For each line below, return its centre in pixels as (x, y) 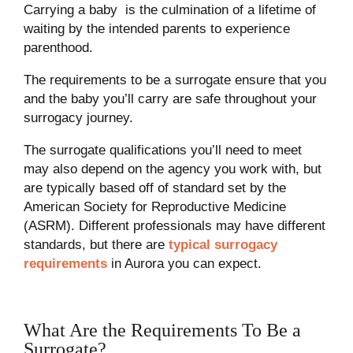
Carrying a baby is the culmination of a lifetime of (169, 9)
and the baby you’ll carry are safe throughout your (170, 98)
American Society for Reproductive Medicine (154, 206)
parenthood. (58, 47)
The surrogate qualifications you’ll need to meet (162, 150)
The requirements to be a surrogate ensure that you (175, 80)
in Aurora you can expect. (184, 263)
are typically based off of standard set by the (154, 188)
